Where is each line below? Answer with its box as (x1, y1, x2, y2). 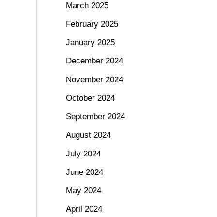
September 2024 (65, 112, 125, 122)
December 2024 (65, 56, 123, 66)
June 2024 (65, 167, 103, 177)
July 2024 (65, 149, 101, 158)
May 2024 (65, 186, 101, 196)
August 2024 (65, 130, 111, 140)
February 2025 (65, 19, 118, 29)
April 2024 (65, 204, 102, 214)
